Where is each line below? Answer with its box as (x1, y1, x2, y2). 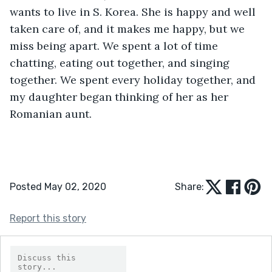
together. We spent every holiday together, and (10, 72, 259, 87)
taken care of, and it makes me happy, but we (10, 21, 248, 36)
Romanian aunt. (10, 106, 92, 121)
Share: (175, 180, 204, 192)
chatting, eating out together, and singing (10, 55, 233, 70)
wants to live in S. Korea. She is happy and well (10, 4, 259, 19)
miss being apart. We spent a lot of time (10, 38, 221, 53)
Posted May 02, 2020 (10, 180, 106, 192)
